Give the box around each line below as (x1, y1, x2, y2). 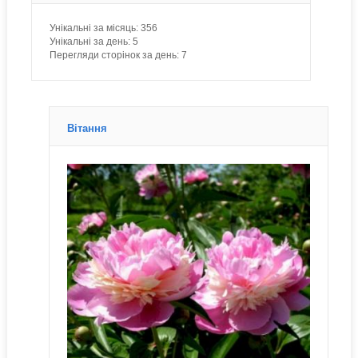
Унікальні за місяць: (49, 23, 138, 33)
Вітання (66, 123, 107, 134)
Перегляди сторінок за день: (49, 50, 179, 60)
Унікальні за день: (49, 37, 130, 46)
